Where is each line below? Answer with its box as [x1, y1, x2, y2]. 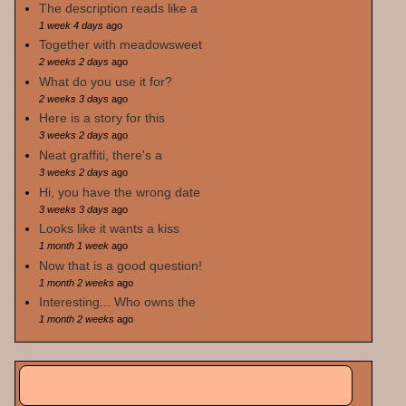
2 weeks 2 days [38, 56, 109, 68]
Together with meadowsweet [38, 37, 202, 53]
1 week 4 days [38, 19, 103, 31]
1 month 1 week [38, 240, 109, 252]
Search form [34, 380, 124, 399]
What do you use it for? [38, 73, 172, 89]
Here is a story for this [38, 111, 165, 126]
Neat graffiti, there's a [38, 148, 162, 163]
